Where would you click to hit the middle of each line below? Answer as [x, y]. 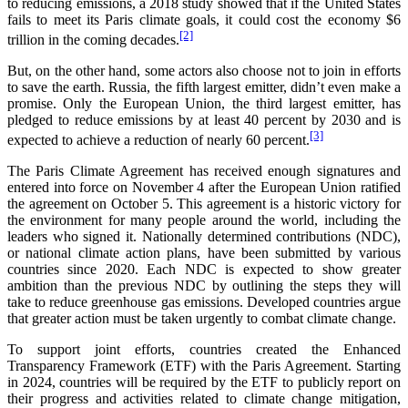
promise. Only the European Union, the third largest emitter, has [204, 103]
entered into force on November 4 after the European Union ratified [204, 188]
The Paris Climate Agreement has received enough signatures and [204, 171]
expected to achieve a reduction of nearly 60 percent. [158, 140]
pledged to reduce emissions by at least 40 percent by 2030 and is [204, 119]
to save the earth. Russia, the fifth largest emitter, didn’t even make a [204, 87]
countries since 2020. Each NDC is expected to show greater [204, 270]
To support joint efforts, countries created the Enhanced [204, 350]
